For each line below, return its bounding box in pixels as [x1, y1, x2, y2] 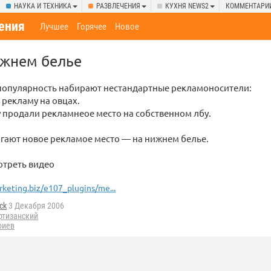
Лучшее [40, 21, 69, 32]
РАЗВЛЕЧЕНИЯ [96, 2, 140, 10]
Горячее [77, 21, 107, 32]
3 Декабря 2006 [7, 201, 64, 211]
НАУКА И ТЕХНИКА [14, 2, 71, 10]
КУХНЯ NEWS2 [165, 2, 209, 10]
